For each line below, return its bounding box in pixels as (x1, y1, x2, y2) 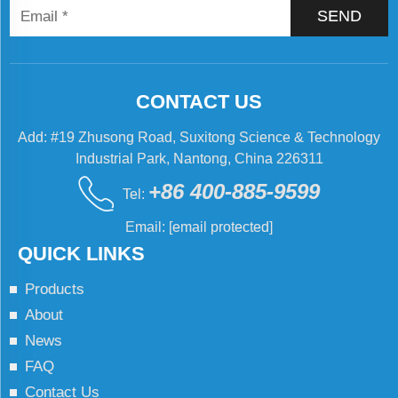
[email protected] (169, 219, 273, 235)
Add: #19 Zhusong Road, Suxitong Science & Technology (18, 129, 380, 145)
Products (25, 280, 85, 298)
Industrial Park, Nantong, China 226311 (75, 150, 323, 166)
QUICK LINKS (17, 242, 145, 265)
